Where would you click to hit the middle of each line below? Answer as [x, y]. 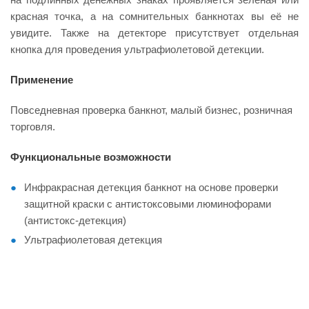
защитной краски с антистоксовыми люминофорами [148, 204]
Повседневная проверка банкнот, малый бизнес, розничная [151, 110]
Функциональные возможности [91, 157]
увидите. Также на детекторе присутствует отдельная [154, 33]
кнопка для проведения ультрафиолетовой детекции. [137, 49]
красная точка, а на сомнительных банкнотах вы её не [154, 16]
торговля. [33, 127]
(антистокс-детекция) [75, 220]
